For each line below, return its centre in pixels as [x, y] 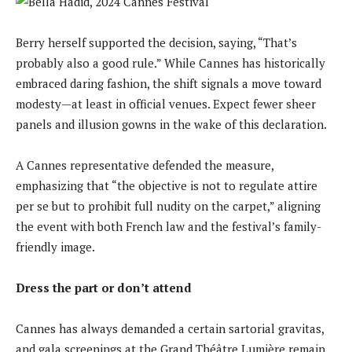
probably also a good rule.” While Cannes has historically [170, 62]
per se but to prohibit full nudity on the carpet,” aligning [168, 205]
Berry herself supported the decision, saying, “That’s [156, 42]
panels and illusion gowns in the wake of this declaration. [171, 124]
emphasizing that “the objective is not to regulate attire [167, 185]
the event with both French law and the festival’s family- [169, 226]
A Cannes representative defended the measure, [145, 165]
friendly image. [55, 246]
